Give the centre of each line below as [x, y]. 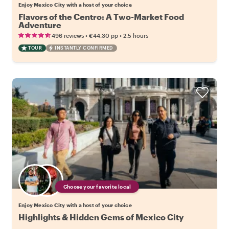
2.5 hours [136, 36]
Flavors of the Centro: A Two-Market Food [101, 17]
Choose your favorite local [97, 187]
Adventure [40, 25]
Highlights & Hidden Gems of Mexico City [101, 217]
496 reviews [68, 36]
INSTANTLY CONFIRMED [84, 48]
